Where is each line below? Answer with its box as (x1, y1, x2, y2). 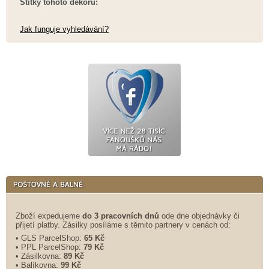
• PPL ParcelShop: (16, 242, 83, 252)
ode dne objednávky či (159, 211, 240, 220)
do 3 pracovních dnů (82, 211, 159, 220)
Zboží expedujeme (16, 211, 82, 220)
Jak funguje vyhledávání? (20, 24, 109, 34)
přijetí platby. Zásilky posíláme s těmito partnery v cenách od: (16, 220, 231, 229)
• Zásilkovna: (16, 251, 64, 261)
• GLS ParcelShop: (16, 233, 84, 243)
